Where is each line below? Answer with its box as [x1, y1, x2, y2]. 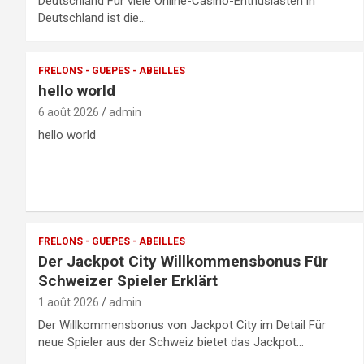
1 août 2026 [38, 295, 99, 309]
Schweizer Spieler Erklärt [38, 271, 218, 290]
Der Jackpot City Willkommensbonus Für [38, 251, 328, 271]
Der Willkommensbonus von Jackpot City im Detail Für [38, 317, 326, 332]
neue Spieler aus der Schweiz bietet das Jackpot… [38, 334, 304, 349]
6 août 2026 [38, 105, 99, 119]
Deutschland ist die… [38, 10, 146, 25]
